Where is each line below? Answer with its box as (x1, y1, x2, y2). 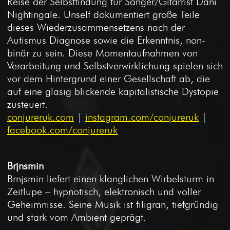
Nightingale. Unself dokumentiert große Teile (7, 8, 200, 21)
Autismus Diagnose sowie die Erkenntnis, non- (7, 33, 205, 46)
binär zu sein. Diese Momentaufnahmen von (7, 46, 198, 59)
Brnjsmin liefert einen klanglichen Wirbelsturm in (7, 172, 214, 185)
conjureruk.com (7, 110, 74, 123)
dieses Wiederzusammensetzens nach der (7, 21, 185, 33)
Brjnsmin (7, 159, 44, 172)
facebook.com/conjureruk (7, 123, 118, 136)
